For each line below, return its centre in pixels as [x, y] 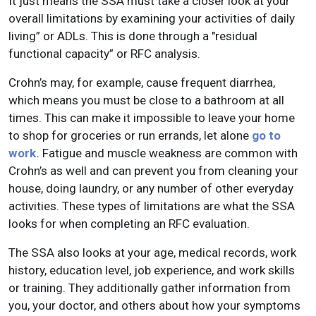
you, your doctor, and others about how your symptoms [154, 306]
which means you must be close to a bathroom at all [146, 101]
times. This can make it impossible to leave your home [152, 118]
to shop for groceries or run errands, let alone [130, 136]
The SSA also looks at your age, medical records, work [152, 253]
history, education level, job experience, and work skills [152, 271]
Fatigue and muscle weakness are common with [170, 153]
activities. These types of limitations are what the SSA [152, 206]
